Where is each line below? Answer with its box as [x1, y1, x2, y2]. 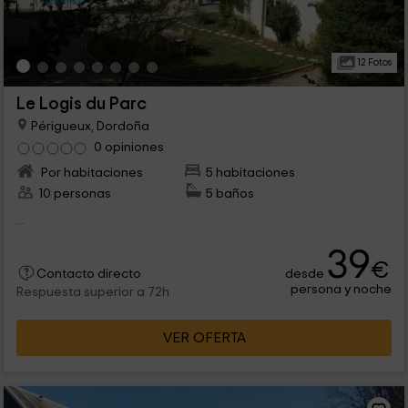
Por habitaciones [37, 166, 143, 180]
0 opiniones [93, 140, 164, 155]
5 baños [206, 187, 255, 201]
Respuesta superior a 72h [15, 286, 169, 300]
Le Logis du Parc [15, 96, 147, 113]
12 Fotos [354, 57, 392, 67]
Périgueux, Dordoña [27, 118, 149, 133]
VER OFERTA [162, 331, 246, 346]
